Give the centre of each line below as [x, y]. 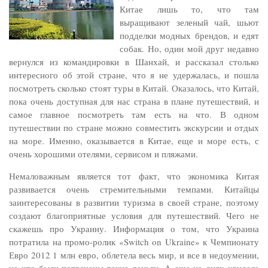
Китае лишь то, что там [189, 9]
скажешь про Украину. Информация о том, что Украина [134, 229]
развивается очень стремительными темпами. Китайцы [134, 189]
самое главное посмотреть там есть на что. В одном [134, 114]
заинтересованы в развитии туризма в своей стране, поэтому [134, 202]
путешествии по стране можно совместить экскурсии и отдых [134, 127]
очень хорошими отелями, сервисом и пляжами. [103, 154]
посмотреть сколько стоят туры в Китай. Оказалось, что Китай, [134, 88]
